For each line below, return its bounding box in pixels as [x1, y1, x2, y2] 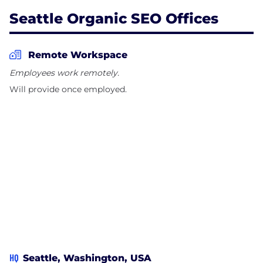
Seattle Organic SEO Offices [9, 9, 218, 27]
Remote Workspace [28, 49, 127, 60]
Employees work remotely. [9, 67, 119, 78]
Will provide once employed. [9, 83, 127, 95]
